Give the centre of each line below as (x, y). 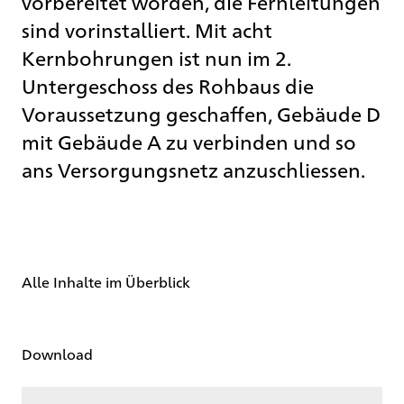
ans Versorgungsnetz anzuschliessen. (193, 169)
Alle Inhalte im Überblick (106, 281)
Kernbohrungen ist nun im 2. (156, 57)
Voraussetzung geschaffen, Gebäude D (201, 113)
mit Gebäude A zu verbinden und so (189, 141)
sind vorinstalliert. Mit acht (147, 29)
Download (57, 353)
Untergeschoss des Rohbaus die (168, 85)
